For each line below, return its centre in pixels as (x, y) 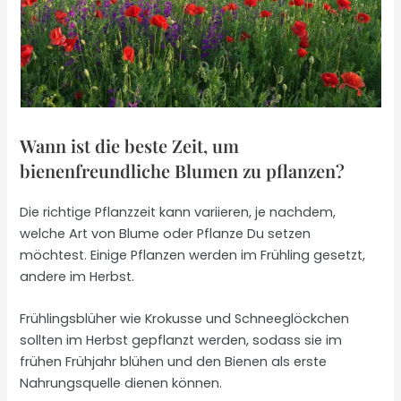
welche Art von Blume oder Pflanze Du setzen (166, 233)
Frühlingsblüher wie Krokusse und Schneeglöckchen (185, 318)
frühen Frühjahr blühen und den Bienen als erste (174, 361)
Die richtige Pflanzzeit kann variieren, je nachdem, (178, 212)
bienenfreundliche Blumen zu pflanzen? (183, 170)
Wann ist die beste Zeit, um (130, 145)
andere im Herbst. (77, 276)
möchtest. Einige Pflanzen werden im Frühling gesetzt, (193, 255)
